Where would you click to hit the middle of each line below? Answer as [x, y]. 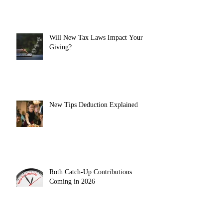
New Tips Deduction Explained [94, 105]
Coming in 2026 [72, 181]
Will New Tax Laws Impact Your [96, 37]
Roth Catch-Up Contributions [91, 172]
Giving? [60, 47]
